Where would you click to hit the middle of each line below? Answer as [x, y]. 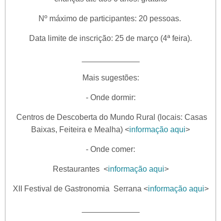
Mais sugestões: [110, 78]
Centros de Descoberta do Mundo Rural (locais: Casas [110, 117]
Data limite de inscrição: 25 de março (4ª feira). [110, 38]
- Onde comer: [110, 149]
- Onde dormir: [110, 98]
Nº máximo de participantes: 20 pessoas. [110, 19]
